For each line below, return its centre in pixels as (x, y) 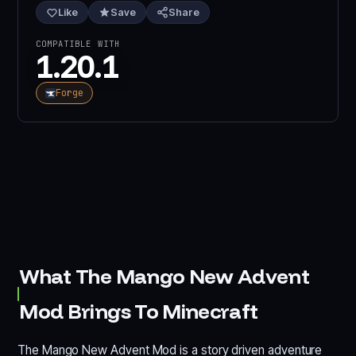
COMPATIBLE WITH (78, 44)
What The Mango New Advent (164, 276)
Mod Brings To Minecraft (139, 311)
